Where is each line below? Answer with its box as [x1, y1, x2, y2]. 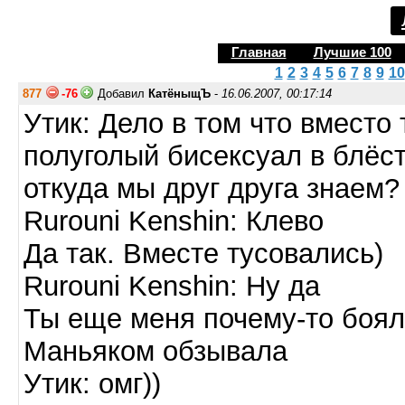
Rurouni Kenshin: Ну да [24, 270, 320, 302]
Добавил [98, 87, 148, 100]
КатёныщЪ [148, 87, 211, 100]
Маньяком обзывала [24, 335, 287, 367]
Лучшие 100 [313, 45, 391, 60]
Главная [231, 45, 287, 60]
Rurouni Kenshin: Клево [24, 205, 324, 237]
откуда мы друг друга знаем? [24, 173, 400, 204]
